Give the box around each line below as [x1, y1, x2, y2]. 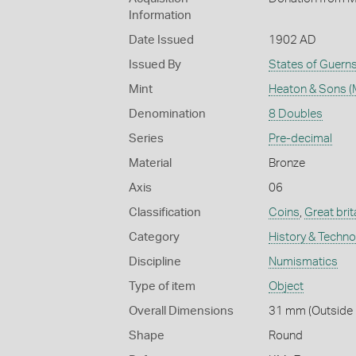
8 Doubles [268, 107, 323, 120]
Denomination [129, 107, 206, 120]
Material [129, 157, 172, 169]
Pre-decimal [268, 132, 332, 145]
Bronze [268, 157, 305, 169]
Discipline [129, 255, 181, 268]
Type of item [129, 280, 195, 292]
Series [129, 132, 164, 145]
